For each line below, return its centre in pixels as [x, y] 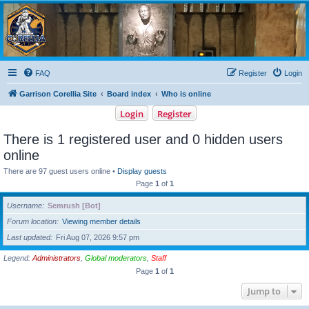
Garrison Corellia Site [58, 93]
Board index [129, 93]
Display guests [142, 171]
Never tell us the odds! [41, 34]
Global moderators [116, 258]
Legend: [18, 258]
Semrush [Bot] [74, 206]
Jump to [264, 291]
